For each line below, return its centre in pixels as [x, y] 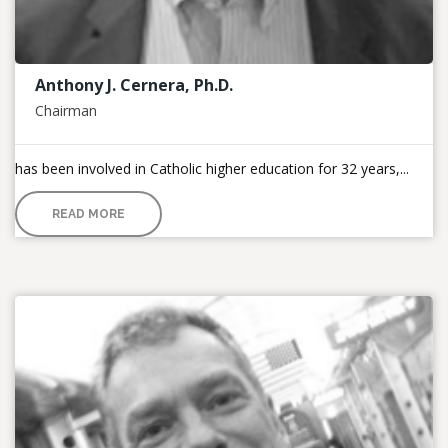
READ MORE [88, 213]
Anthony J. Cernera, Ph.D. [134, 84]
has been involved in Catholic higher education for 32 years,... [212, 168]
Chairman [66, 110]
